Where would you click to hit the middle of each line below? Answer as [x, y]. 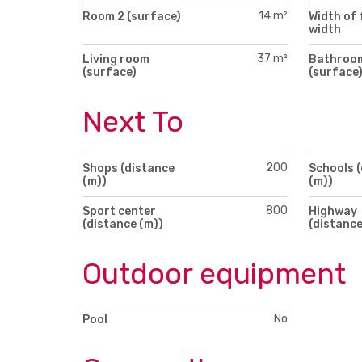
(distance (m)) [123, 224]
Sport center [119, 211]
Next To [133, 121]
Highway [333, 211]
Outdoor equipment [214, 273]
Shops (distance [128, 168]
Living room [116, 59]
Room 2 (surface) [132, 16]
